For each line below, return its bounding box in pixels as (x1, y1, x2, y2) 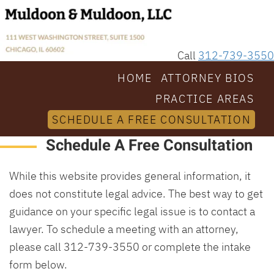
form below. (9, 256, 67, 272)
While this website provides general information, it (9, 168, 251, 183)
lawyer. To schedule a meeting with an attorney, (9, 221, 239, 236)
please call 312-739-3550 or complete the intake (9, 239, 251, 254)
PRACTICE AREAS (155, 91, 254, 106)
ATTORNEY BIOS (160, 70, 254, 85)
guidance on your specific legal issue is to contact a (9, 203, 255, 218)
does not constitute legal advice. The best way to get (9, 185, 263, 201)
